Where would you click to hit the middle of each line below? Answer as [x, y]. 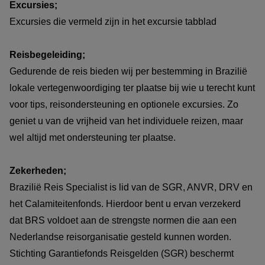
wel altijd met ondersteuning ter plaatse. [94, 137]
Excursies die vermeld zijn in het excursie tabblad [114, 21]
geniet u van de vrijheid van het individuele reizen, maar [126, 121]
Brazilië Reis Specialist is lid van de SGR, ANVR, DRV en [131, 187]
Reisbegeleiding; [47, 54]
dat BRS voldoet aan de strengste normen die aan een [123, 220]
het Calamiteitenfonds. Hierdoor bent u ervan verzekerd [125, 203]
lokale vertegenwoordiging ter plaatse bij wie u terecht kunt [132, 88]
